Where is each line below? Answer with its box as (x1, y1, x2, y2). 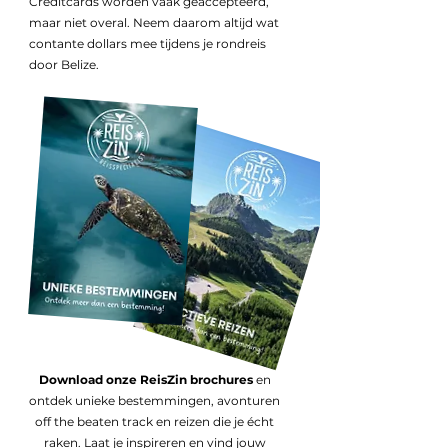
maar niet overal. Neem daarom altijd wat (29, 15, 279, 30)
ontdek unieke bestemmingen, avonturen (29, 393, 280, 408)
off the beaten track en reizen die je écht (35, 414, 274, 429)
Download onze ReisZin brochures (38, 372, 253, 387)
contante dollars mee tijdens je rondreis (29, 36, 266, 51)
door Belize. (29, 57, 99, 72)
